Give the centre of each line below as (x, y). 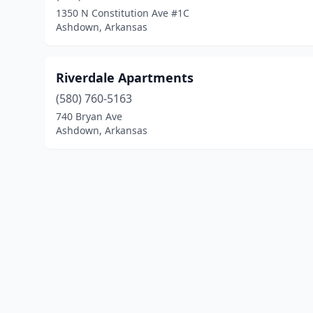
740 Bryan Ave (89, 116)
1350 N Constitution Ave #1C (123, 13)
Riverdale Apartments (125, 78)
